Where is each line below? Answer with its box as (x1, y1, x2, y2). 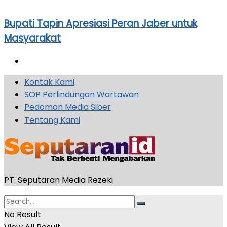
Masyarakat (4, 31, 61, 45)
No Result (4, 209, 41, 221)
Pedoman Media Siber (24, 101, 111, 113)
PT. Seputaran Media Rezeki (4, 174, 113, 186)
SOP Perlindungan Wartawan (24, 89, 139, 101)
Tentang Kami (24, 114, 80, 126)
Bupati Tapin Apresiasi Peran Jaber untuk (4, 16, 197, 30)
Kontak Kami (24, 76, 74, 88)
